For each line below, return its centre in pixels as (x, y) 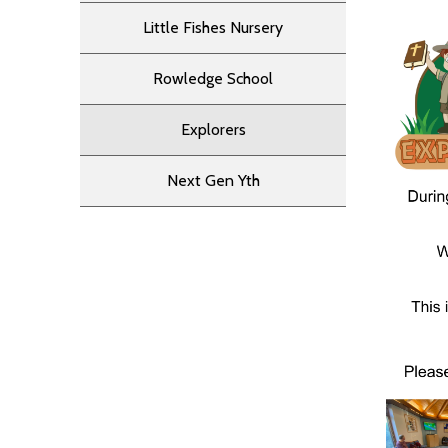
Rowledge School (213, 78)
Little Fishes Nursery (213, 27)
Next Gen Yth (213, 180)
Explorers (213, 129)
